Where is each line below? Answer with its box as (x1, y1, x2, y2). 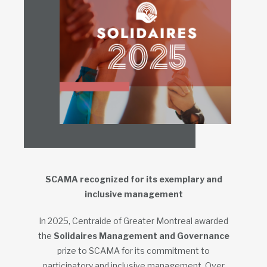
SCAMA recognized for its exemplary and (45, 174, 222, 185)
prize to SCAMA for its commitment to (57, 246, 210, 256)
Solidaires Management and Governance (53, 231, 229, 241)
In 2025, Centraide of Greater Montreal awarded (39, 216, 228, 226)
